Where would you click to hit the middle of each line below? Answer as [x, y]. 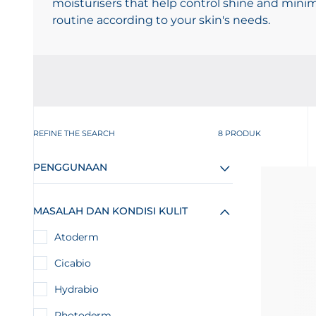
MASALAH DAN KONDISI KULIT [110, 211]
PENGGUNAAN [70, 167]
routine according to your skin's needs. [163, 20]
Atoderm [77, 237]
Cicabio [73, 263]
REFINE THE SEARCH [74, 133]
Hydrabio [77, 289]
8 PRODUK [239, 133]
